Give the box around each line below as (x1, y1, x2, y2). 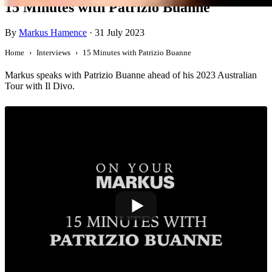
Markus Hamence (19, 27, 87, 38)
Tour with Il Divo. (5, 81, 75, 92)
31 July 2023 (95, 27, 144, 38)
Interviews (36, 48, 70, 58)
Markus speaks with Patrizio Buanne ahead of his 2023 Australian (5, 70, 257, 81)
